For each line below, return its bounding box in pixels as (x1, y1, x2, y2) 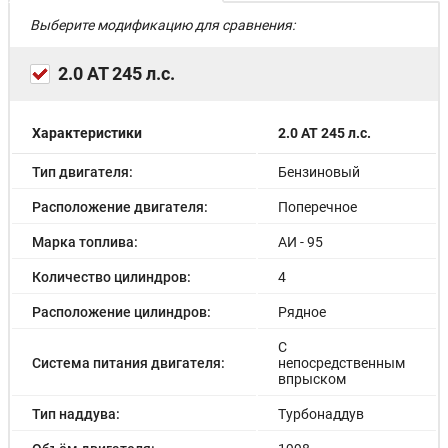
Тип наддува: (32, 406, 120, 423)
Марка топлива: (32, 234, 138, 251)
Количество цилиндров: (32, 269, 191, 286)
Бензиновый (278, 164, 360, 181)
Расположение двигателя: (32, 199, 208, 216)
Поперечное (278, 199, 357, 216)
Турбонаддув (278, 406, 364, 423)
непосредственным (278, 355, 405, 372)
